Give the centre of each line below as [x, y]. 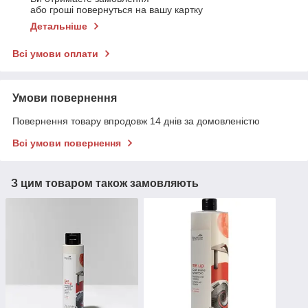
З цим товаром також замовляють [105, 183]
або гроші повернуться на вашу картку [117, 9]
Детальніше [59, 26]
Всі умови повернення [67, 143]
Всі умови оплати [55, 53]
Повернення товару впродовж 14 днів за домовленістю [136, 121]
